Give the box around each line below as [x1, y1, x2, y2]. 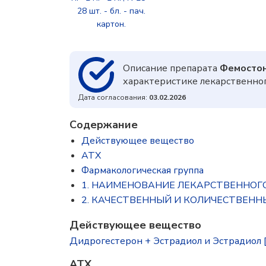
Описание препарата [123, 62, 220, 75]
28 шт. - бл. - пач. [77, 5, 145, 17]
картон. [96, 18, 126, 30]
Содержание [69, 118, 138, 132]
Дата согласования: [78, 93, 149, 102]
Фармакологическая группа [81, 164, 204, 177]
